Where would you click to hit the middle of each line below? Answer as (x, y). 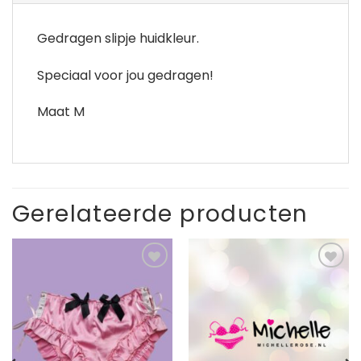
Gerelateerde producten (160, 214)
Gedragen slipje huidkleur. (118, 38)
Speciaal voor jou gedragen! (125, 75)
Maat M (61, 112)
